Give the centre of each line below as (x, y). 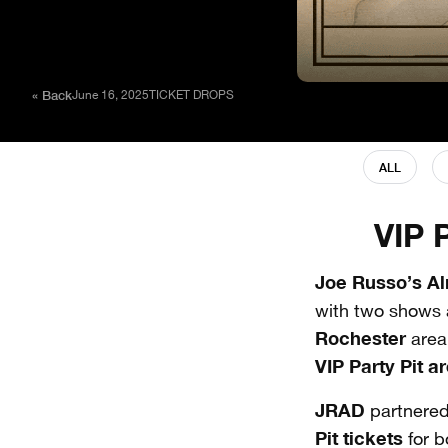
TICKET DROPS (191, 95)
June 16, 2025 (110, 95)
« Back (52, 95)
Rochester (360, 338)
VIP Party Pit (369, 366)
